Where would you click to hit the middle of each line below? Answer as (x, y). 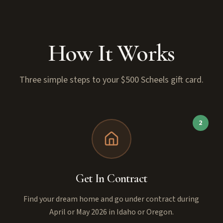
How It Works (111, 53)
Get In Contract (111, 178)
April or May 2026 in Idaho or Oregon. (111, 212)
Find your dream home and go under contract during (111, 199)
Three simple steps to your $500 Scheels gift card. (111, 80)
